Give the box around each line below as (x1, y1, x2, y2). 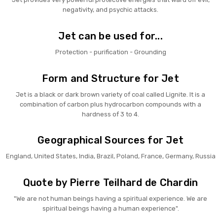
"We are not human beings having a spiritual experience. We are (14, 195, 207, 203)
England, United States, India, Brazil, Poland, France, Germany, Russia (5, 152, 216, 160)
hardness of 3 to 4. (82, 110, 139, 118)
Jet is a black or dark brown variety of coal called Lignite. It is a (16, 90, 205, 98)
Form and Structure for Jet (42, 72, 179, 84)
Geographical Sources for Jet (37, 134, 184, 147)
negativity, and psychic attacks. (63, 6, 158, 14)
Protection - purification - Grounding (55, 48, 166, 56)
